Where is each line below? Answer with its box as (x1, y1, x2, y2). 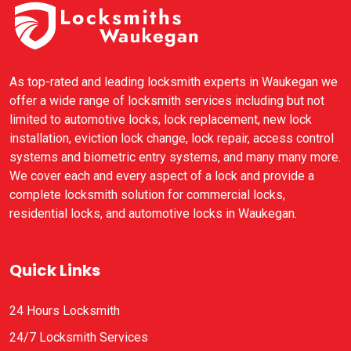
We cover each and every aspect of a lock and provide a (9, 168, 314, 183)
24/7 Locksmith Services (9, 329, 148, 345)
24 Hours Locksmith (9, 302, 120, 318)
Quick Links (9, 259, 100, 281)
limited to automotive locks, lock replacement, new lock (9, 111, 312, 127)
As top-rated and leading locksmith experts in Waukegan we (9, 74, 338, 89)
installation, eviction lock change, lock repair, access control (9, 130, 334, 146)
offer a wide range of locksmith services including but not (9, 92, 324, 108)
